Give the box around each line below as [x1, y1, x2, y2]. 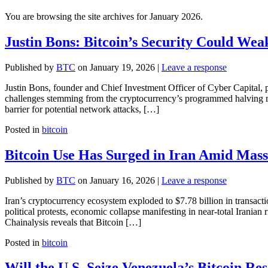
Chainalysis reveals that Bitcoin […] [5, 217, 141, 227]
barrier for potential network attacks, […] [5, 103, 159, 114]
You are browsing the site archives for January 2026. [5, 11, 203, 22]
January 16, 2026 [90, 175, 155, 185]
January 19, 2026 [90, 62, 155, 72]
